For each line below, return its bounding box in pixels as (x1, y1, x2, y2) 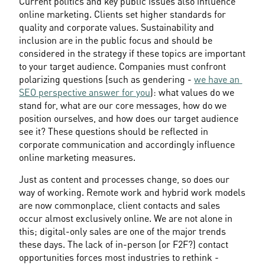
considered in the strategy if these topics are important (19, 47, 246, 59)
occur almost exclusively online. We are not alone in (19, 212, 233, 224)
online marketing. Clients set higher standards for (19, 8, 227, 20)
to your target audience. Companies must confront (19, 60, 227, 72)
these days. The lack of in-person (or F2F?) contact (19, 238, 229, 250)
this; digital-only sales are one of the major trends (19, 225, 227, 237)
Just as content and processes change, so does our (19, 173, 230, 185)
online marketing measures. (19, 151, 136, 163)
